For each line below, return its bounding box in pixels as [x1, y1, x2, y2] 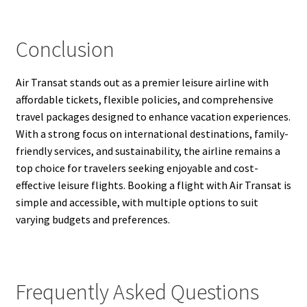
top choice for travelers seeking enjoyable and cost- [15, 161, 258, 175]
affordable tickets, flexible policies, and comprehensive [15, 93, 273, 107]
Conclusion [15, 35, 114, 63]
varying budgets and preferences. [15, 212, 170, 227]
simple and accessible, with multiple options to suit [15, 195, 258, 210]
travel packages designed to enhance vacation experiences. [15, 110, 291, 124]
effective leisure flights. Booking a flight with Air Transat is [15, 178, 291, 193]
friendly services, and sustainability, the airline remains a [15, 144, 280, 158]
